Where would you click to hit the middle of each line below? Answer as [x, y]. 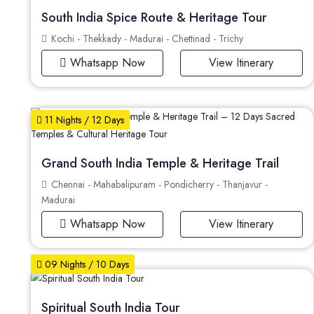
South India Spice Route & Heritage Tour [154, 17]
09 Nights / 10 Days [86, 265]
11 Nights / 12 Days [83, 120]
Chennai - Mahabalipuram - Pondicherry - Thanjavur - [158, 184]
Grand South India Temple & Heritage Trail [160, 163]
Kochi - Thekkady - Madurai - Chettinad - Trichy [146, 38]
